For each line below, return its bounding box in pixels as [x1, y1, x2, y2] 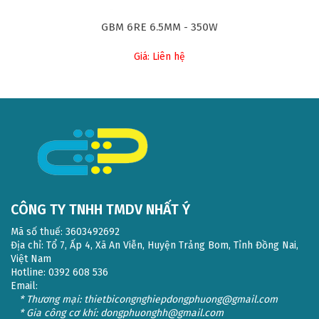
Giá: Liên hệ [134, 51, 185, 63]
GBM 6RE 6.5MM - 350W [101, 21, 218, 34]
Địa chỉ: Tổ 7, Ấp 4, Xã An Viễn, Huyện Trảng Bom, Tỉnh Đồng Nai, [11, 239, 298, 251]
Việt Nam [11, 253, 51, 265]
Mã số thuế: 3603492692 [11, 226, 120, 238]
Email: [11, 280, 38, 292]
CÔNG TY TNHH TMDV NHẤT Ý [11, 202, 190, 218]
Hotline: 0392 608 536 [11, 266, 108, 278]
